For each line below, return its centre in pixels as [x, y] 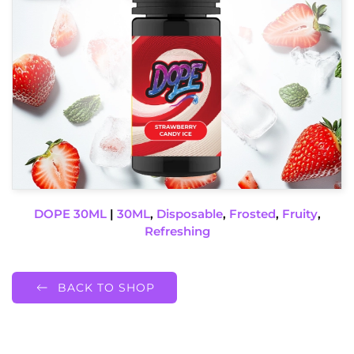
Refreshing [177, 231]
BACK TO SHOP [106, 288]
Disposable [189, 214]
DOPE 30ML [70, 214]
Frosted [252, 214]
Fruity [299, 214]
